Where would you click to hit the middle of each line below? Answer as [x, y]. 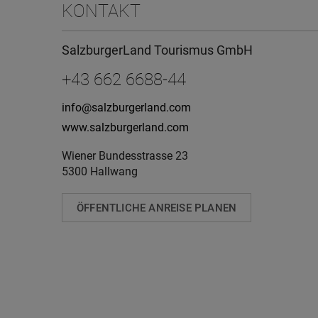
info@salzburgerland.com [126, 108]
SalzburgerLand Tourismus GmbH [157, 50]
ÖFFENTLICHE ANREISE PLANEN [157, 208]
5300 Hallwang [100, 172]
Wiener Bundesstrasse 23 [125, 156]
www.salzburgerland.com [125, 128]
